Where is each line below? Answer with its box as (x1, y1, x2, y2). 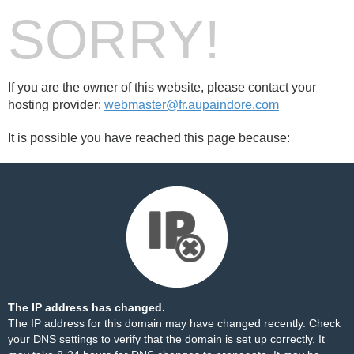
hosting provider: (8, 98, 104, 111)
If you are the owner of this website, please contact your (8, 81, 316, 94)
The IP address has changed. (8, 301, 165, 314)
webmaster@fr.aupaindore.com (104, 98, 279, 111)
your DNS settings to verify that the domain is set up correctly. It (8, 333, 325, 345)
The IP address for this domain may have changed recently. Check (8, 317, 341, 330)
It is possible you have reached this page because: (8, 131, 290, 145)
